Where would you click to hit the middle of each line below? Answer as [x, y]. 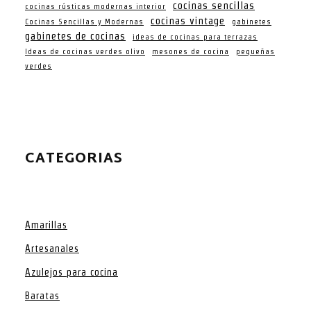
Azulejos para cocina [72, 272]
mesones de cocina [191, 51]
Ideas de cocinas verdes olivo [85, 51]
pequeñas [255, 51]
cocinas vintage [188, 20]
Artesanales [52, 248]
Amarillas [46, 225]
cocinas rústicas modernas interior [95, 6]
